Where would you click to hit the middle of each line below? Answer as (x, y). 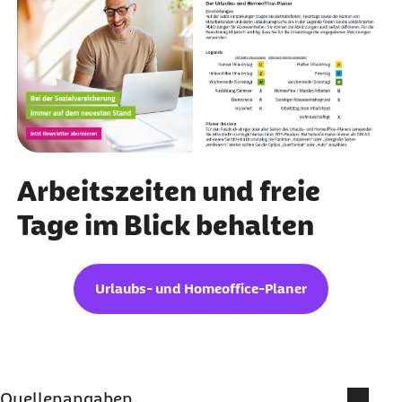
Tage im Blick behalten (165, 225)
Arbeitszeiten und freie (168, 191)
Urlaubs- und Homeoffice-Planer (201, 288)
